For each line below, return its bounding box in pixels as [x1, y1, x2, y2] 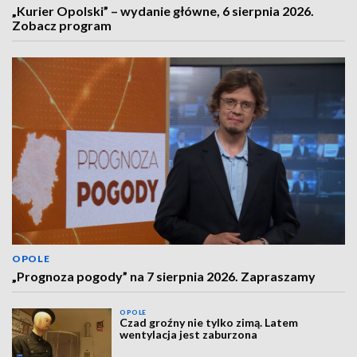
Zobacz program [12, 18, 112, 33]
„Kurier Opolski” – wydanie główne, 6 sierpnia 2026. [12, 3, 314, 19]
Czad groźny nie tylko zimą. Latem [120, 316, 299, 330]
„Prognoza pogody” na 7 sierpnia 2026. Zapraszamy [12, 269, 316, 284]
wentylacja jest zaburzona [120, 328, 258, 342]
